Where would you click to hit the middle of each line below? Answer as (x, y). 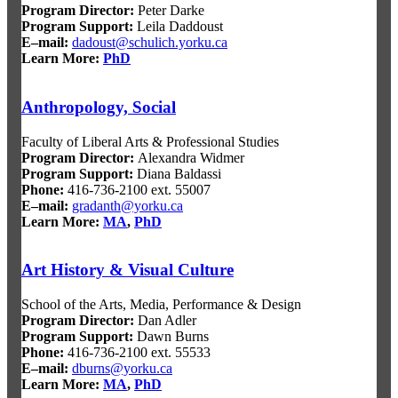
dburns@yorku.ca (122, 369)
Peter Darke (169, 11)
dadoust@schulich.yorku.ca (150, 43)
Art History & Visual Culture (127, 270)
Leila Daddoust (178, 27)
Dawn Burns (171, 337)
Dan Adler (165, 321)
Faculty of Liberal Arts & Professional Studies (150, 141)
